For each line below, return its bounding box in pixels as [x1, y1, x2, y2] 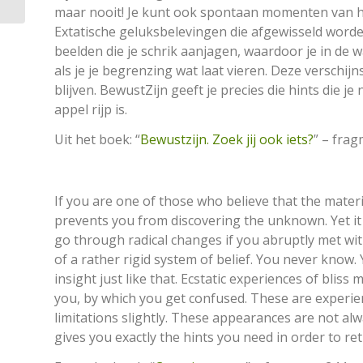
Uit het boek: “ [54, 130, 140, 149]
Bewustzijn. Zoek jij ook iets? [140, 130, 314, 149]
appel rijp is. [54, 100, 127, 118]
